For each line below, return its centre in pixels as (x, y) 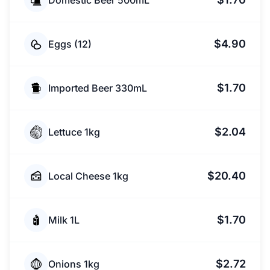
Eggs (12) (70, 44)
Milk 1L (64, 220)
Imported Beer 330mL (98, 88)
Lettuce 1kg (74, 132)
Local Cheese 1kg (88, 176)
